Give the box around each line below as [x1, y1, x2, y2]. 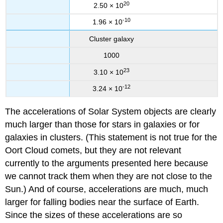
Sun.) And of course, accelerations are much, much [5, 184, 209, 195]
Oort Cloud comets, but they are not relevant [5, 145, 182, 156]
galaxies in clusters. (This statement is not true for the [5, 132, 218, 143]
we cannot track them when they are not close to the [5, 171, 213, 182]
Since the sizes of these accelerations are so [5, 210, 183, 221]
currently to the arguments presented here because [5, 158, 209, 169]
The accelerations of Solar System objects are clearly [5, 107, 217, 117]
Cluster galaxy [89, 34, 134, 43]
